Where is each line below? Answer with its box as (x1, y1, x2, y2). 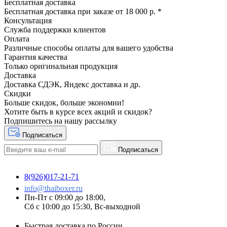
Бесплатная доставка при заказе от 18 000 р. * (4, 7, 162, 16)
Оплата (4, 34, 29, 44)
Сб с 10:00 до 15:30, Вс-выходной (24, 202, 140, 211)
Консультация (4, 16, 52, 25)
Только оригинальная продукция (4, 62, 118, 71)
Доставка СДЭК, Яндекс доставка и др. (4, 80, 140, 89)
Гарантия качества (4, 53, 67, 62)
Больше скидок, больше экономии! (4, 98, 124, 107)
